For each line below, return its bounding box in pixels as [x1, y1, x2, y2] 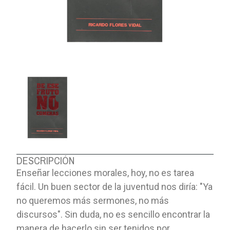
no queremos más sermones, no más [16, 195, 169, 206]
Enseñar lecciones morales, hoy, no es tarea [16, 167, 195, 178]
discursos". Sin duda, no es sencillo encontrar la [16, 208, 210, 220]
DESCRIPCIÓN [16, 153, 75, 167]
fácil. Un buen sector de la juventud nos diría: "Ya [16, 181, 213, 192]
